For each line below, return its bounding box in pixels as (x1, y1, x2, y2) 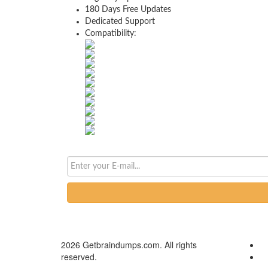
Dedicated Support (85, 17, 155, 26)
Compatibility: (85, 29, 136, 38)
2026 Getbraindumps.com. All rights (61, 239, 197, 251)
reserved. (61, 251, 97, 263)
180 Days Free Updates (85, 5, 171, 14)
